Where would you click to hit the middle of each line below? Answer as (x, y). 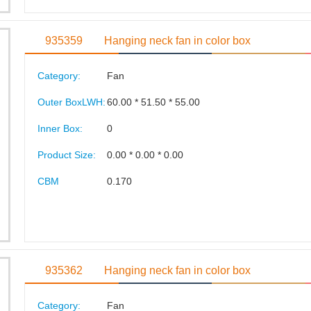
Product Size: (66, 155)
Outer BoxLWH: (71, 102)
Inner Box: (60, 128)
